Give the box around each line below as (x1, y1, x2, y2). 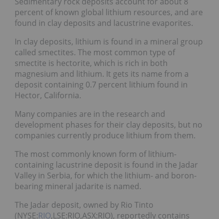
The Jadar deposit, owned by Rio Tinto (15, 199, 153, 210)
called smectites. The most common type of (15, 46, 175, 58)
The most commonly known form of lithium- (15, 148, 176, 159)
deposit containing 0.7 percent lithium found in (15, 79, 188, 90)
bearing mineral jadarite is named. (15, 180, 141, 192)
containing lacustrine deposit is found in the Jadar (15, 159, 198, 170)
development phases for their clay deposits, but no (15, 119, 202, 130)
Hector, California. (15, 89, 81, 101)
